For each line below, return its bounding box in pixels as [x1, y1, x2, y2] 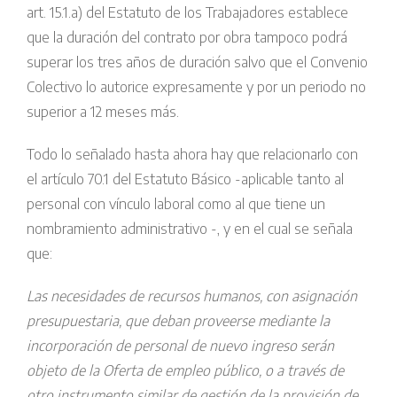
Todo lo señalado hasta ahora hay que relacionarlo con [27, 145, 358, 164]
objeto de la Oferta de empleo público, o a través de [27, 362, 344, 380]
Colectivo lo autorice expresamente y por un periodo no [27, 78, 366, 97]
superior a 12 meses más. [27, 103, 179, 121]
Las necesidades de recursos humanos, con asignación [27, 287, 357, 306]
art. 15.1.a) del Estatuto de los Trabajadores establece [27, 4, 348, 22]
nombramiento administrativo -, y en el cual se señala [27, 220, 353, 238]
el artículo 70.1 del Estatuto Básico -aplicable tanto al [27, 170, 344, 189]
